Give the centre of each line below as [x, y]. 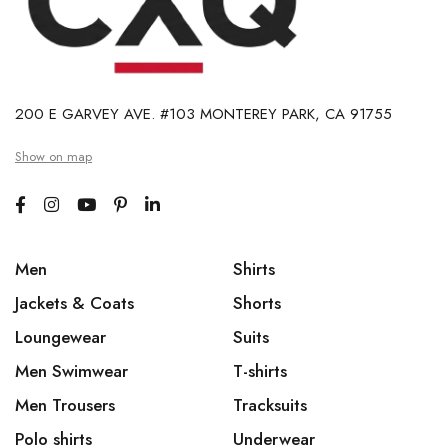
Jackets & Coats [74, 303]
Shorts [256, 303]
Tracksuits [269, 405]
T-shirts [259, 371]
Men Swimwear [71, 371]
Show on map [53, 157]
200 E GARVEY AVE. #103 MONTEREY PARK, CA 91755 [203, 114]
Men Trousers [65, 405]
